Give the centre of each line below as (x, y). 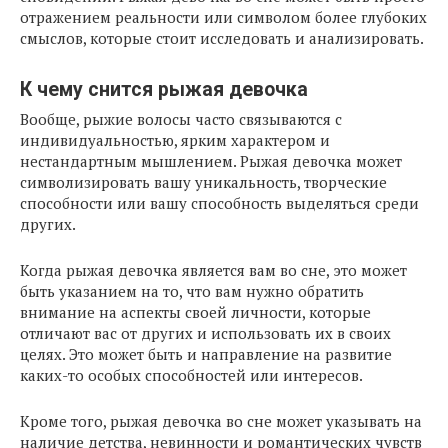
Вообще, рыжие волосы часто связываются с (181, 119)
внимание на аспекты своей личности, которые (195, 312)
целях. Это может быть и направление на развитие (206, 354)
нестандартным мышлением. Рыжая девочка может (211, 161)
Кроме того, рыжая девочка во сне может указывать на (221, 421)
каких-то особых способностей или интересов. (191, 375)
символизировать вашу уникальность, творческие (203, 182)
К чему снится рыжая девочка (164, 89)
